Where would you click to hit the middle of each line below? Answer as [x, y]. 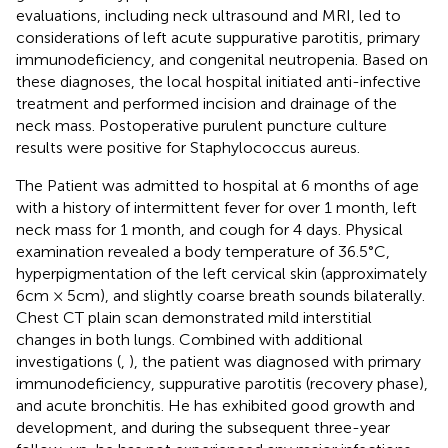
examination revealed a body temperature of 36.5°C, [203, 251]
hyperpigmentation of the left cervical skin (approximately [221, 273]
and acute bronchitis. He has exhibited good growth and [215, 405]
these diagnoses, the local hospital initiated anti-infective [218, 81]
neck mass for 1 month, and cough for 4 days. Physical [209, 229]
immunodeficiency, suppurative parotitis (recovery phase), [222, 383]
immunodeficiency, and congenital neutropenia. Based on [222, 59]
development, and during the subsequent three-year [203, 427]
